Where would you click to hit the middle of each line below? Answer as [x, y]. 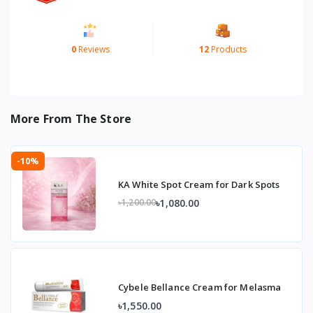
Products [227, 50]
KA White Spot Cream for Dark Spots [199, 184]
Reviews [93, 50]
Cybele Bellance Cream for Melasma [200, 287]
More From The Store [71, 119]
